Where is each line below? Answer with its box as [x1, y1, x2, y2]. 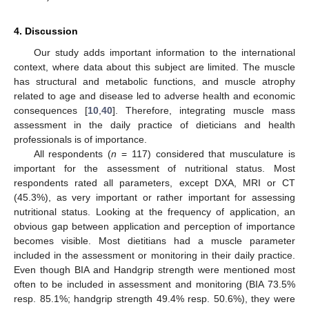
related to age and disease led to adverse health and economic [14, 90, 295, 102]
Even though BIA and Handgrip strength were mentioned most [14, 264, 295, 276]
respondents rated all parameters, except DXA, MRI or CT [14, 177, 295, 189]
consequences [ [14, 105, 88, 117]
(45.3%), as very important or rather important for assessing [14, 192, 295, 203]
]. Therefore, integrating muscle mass [112, 105, 295, 117]
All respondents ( [33, 148, 112, 160]
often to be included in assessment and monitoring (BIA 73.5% [14, 279, 295, 290]
